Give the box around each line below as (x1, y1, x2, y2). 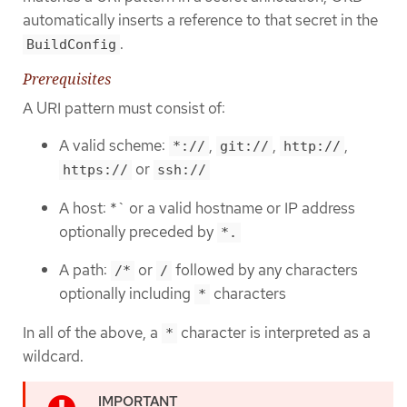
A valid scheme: (59, 135, 169, 156)
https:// (63, 162, 128, 179)
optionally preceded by (59, 221, 217, 242)
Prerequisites (23, 69, 111, 90)
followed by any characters (172, 260, 358, 281)
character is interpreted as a (177, 323, 371, 343)
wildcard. (23, 346, 84, 367)
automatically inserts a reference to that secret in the (23, 9, 378, 30)
